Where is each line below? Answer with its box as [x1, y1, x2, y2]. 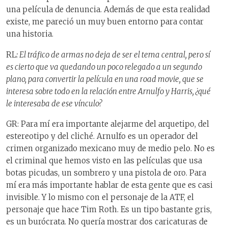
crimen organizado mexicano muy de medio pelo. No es [6, 144, 215, 154]
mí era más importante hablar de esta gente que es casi [6, 180, 213, 190]
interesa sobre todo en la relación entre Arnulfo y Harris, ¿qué [6, 86, 211, 96]
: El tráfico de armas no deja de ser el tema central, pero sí [16, 49, 210, 60]
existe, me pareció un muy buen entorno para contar [6, 17, 204, 27]
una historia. [6, 29, 53, 39]
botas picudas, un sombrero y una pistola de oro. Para [6, 168, 206, 178]
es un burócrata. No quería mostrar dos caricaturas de [6, 217, 208, 227]
